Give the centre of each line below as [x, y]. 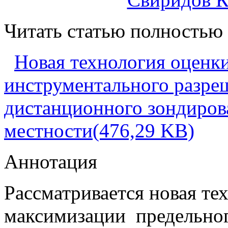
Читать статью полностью [113, 31]
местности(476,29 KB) [99, 131]
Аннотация [51, 162]
